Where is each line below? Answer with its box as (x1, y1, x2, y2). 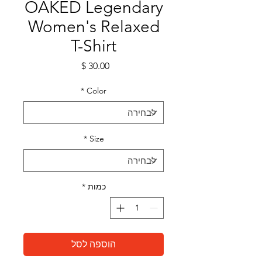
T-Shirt (71, 36, 116, 56)
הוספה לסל (71, 239, 116, 250)
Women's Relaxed (27, 17, 160, 37)
